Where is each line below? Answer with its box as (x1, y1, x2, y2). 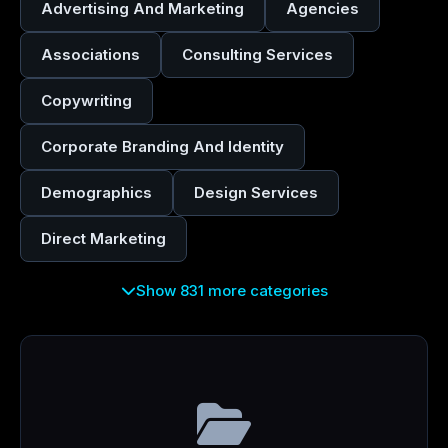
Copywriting (41, 91, 132, 110)
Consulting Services (182, 45, 333, 64)
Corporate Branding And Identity (41, 137, 284, 156)
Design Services (194, 183, 318, 202)
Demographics (41, 183, 152, 202)
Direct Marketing (41, 229, 166, 248)
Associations (41, 45, 140, 64)
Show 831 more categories (135, 280, 328, 300)
